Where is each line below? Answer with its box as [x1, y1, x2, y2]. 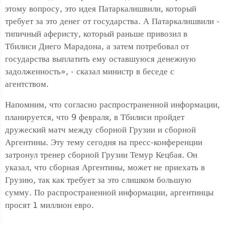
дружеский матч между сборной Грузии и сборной [5, 125, 196, 135]
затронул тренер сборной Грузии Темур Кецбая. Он [5, 150, 197, 160]
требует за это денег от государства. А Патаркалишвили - [5, 17, 219, 26]
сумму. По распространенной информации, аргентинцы [5, 188, 213, 197]
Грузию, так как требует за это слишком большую [5, 175, 191, 185]
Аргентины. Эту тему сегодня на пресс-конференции [5, 138, 202, 147]
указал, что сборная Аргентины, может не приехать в [5, 163, 205, 172]
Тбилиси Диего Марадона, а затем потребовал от [5, 42, 189, 51]
